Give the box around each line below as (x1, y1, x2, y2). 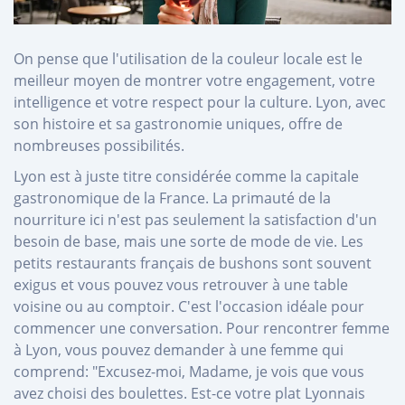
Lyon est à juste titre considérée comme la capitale (14, 165, 359, 186)
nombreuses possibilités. (14, 135, 184, 155)
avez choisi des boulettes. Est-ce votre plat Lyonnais (14, 382, 365, 403)
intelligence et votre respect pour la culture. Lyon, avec (14, 91, 386, 112)
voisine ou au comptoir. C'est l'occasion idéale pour (14, 296, 364, 316)
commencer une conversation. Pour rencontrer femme (14, 317, 390, 338)
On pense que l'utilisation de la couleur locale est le (14, 48, 363, 69)
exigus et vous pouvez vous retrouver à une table (14, 274, 348, 295)
